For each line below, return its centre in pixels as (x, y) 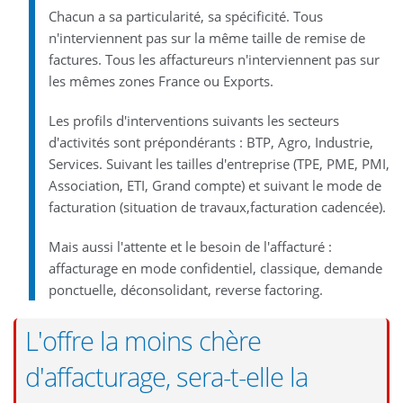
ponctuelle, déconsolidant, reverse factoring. (185, 289)
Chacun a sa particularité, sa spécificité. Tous (185, 16)
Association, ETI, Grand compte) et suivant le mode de (215, 185)
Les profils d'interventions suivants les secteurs (193, 120)
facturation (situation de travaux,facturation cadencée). (217, 206)
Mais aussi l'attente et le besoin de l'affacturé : (190, 246)
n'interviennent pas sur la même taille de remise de (206, 37)
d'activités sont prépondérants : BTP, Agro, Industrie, (210, 142)
